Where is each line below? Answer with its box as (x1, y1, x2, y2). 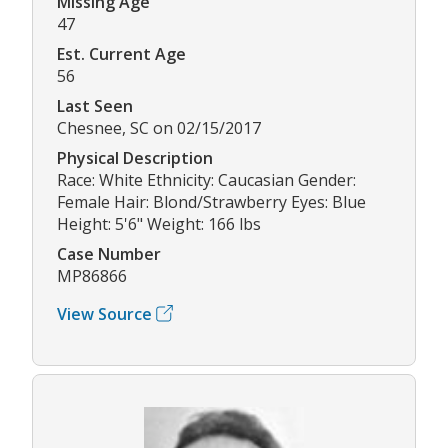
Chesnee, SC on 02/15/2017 (57, 116, 261, 139)
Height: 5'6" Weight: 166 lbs (57, 212, 261, 235)
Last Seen (57, 94, 133, 117)
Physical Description (57, 146, 213, 169)
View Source (57, 302, 152, 325)
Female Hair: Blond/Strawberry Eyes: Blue (57, 190, 366, 213)
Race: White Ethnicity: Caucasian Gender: (57, 168, 356, 191)
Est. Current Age (57, 42, 186, 65)
